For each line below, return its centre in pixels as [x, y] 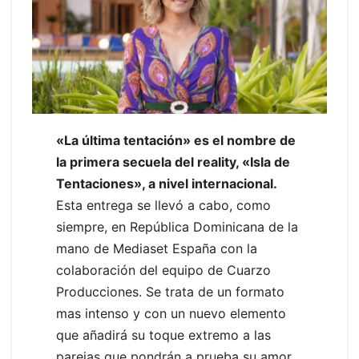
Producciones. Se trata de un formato [170, 292]
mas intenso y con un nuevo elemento [171, 314]
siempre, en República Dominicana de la [177, 227]
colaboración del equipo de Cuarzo [163, 270]
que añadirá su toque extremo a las [163, 335]
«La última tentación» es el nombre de [176, 141]
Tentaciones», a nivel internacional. [167, 184]
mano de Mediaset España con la [157, 249]
